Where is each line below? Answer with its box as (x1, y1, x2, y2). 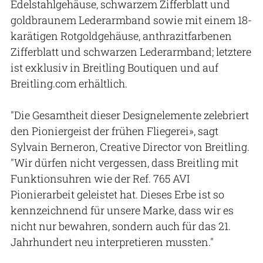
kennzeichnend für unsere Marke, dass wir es (11, 203, 234, 217)
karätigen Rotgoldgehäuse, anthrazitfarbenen (11, 28, 232, 43)
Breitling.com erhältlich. (11, 76, 127, 90)
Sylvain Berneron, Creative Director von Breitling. (11, 139, 249, 154)
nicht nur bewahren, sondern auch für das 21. (11, 218, 231, 233)
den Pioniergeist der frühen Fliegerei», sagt (11, 123, 218, 138)
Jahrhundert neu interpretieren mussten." (11, 234, 214, 249)
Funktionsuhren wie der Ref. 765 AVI (11, 171, 190, 186)
